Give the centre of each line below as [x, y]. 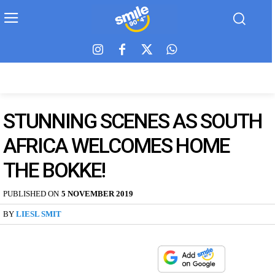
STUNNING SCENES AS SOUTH [133, 121]
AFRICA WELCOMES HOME [116, 145]
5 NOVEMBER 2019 [97, 194]
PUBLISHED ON [31, 194]
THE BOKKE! [54, 170]
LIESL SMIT [39, 214]
